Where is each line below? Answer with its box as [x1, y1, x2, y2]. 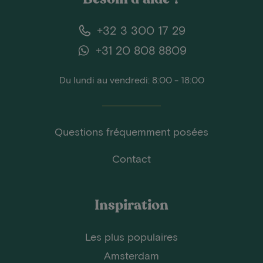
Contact [112, 152, 151, 165]
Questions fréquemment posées [55, 125, 208, 138]
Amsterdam [104, 249, 159, 262]
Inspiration [95, 195, 168, 215]
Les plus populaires [85, 230, 178, 243]
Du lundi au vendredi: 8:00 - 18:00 [59, 74, 204, 85]
